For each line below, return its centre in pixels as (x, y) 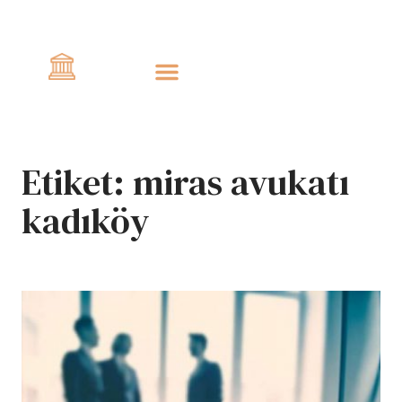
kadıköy (85, 220)
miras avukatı (241, 182)
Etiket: (77, 182)
